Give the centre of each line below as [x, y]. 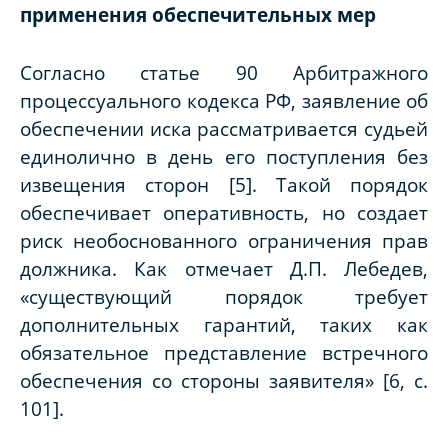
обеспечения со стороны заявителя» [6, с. [224, 381]
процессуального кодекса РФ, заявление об [224, 101]
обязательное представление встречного [224, 353]
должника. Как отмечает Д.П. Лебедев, [224, 269]
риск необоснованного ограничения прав [224, 241]
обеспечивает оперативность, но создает [224, 213]
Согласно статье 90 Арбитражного [224, 73]
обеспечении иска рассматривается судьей [224, 129]
